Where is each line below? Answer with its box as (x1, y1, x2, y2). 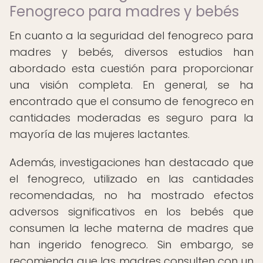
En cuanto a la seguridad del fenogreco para (9, 28, 254, 43)
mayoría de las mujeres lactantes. (9, 127, 190, 141)
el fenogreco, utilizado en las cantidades (9, 171, 254, 186)
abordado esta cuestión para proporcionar (9, 61, 254, 76)
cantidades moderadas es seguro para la (9, 110, 254, 125)
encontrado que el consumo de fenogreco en (9, 94, 254, 109)
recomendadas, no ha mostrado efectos (9, 188, 254, 203)
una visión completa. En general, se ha (9, 77, 254, 92)
